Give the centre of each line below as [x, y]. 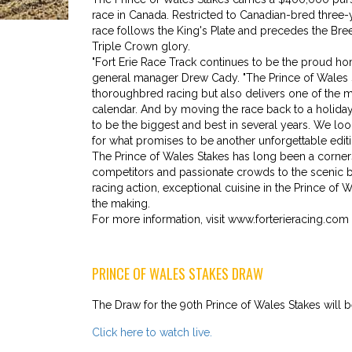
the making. [121, 203]
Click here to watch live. [152, 332]
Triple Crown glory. [141, 46]
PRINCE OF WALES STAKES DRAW [178, 273]
